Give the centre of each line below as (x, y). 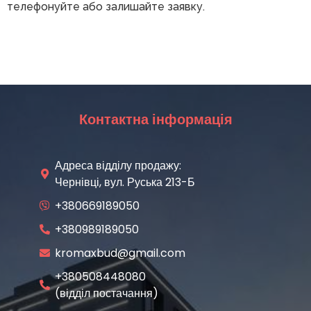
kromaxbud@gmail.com (120, 253)
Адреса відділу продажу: (118, 165)
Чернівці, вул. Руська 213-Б (125, 182)
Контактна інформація (155, 119)
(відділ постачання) (106, 293)
